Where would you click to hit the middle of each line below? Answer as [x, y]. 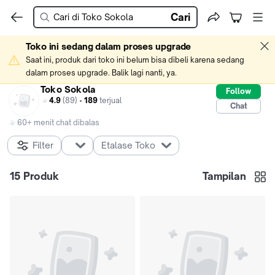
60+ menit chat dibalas [58, 122]
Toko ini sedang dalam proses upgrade [109, 46]
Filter [43, 145]
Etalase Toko [128, 145]
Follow [238, 91]
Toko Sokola [68, 89]
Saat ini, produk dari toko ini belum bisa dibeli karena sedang [135, 60]
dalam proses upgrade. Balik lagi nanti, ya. [101, 73]
